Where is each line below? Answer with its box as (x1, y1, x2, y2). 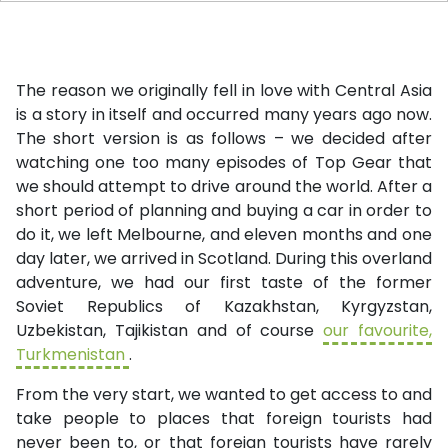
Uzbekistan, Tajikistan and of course (16, 319, 324, 343)
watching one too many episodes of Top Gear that (16, 151, 432, 175)
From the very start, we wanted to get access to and (16, 383, 432, 407)
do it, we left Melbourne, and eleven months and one (16, 223, 432, 247)
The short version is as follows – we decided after (16, 127, 432, 151)
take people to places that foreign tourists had (16, 407, 432, 431)
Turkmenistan (16, 343, 129, 367)
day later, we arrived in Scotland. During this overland (16, 247, 432, 271)
